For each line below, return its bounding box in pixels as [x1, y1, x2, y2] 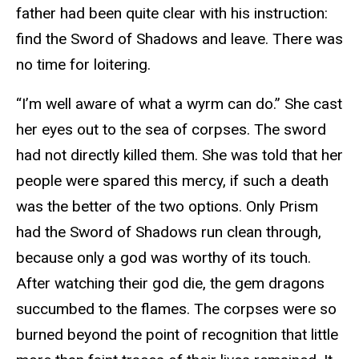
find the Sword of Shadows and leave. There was [16, 30, 343, 49]
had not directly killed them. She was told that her [16, 146, 343, 165]
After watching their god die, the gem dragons [16, 274, 325, 293]
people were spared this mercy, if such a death [16, 171, 329, 191]
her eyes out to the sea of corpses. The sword [16, 120, 326, 139]
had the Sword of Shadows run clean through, [16, 223, 321, 242]
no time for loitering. [16, 55, 151, 75]
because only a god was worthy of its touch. [16, 248, 311, 268]
